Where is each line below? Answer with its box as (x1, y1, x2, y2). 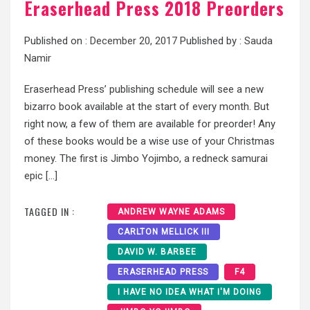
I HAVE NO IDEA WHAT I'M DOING (118, 287, 262, 298)
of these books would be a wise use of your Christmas (24, 134, 275, 147)
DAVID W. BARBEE (118, 247, 197, 257)
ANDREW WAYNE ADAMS (118, 207, 225, 217)
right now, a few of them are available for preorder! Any (24, 117, 275, 130)
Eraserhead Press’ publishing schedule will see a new (24, 82, 264, 95)
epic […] (24, 169, 57, 182)
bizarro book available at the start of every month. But (24, 100, 269, 113)
